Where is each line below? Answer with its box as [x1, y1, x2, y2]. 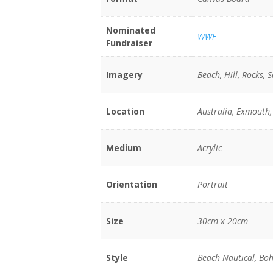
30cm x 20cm [197, 215, 248, 227]
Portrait [197, 179, 228, 191]
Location [105, 105, 144, 118]
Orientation [105, 179, 157, 191]
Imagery [105, 69, 143, 81]
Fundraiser [105, 37, 152, 49]
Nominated [105, 24, 155, 37]
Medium [105, 142, 141, 154]
